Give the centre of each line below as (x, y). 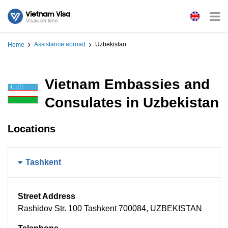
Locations (32, 129)
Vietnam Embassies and (127, 84)
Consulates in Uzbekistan (132, 103)
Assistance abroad (60, 45)
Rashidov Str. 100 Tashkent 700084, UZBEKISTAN (110, 208)
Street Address (47, 196)
